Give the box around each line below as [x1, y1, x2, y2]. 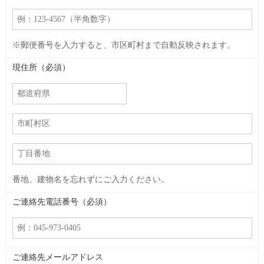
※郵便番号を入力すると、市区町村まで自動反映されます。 [12, 40, 235, 49]
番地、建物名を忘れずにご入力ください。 [12, 174, 169, 184]
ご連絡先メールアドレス [12, 252, 103, 262]
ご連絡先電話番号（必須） [12, 197, 111, 206]
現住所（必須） [12, 62, 70, 72]
